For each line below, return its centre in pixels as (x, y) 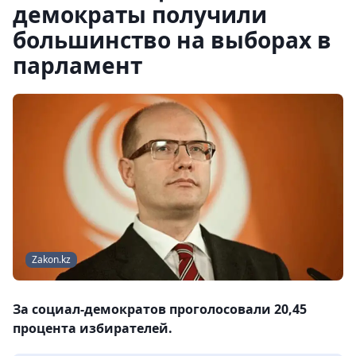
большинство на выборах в (172, 40)
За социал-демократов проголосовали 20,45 (160, 310)
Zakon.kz (51, 260)
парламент (77, 65)
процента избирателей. (93, 329)
